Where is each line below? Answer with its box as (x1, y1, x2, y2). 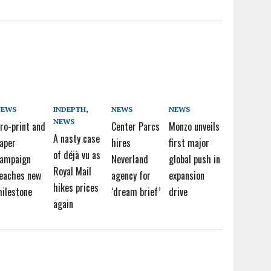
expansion (169, 168, 205, 183)
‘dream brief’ (111, 184, 160, 199)
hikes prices (53, 180, 99, 195)
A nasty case (53, 131, 100, 146)
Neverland (111, 152, 148, 166)
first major (169, 135, 210, 150)
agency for (111, 168, 151, 183)
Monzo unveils (169, 119, 220, 134)
